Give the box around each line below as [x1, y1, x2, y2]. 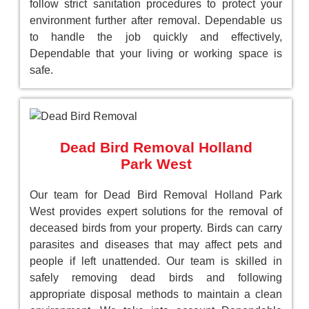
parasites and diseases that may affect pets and [30, 239, 282, 250]
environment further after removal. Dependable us [30, 14, 282, 26]
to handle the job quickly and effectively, [30, 31, 282, 43]
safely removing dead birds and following [30, 272, 282, 283]
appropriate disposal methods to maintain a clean [30, 288, 282, 300]
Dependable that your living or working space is [30, 48, 282, 59]
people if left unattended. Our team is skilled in [30, 255, 282, 267]
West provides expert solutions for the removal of [30, 206, 282, 217]
